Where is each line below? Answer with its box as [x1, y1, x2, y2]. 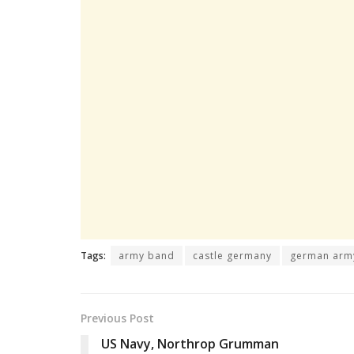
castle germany [193, 249, 272, 263]
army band [119, 249, 175, 263]
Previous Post [81, 311, 154, 326]
